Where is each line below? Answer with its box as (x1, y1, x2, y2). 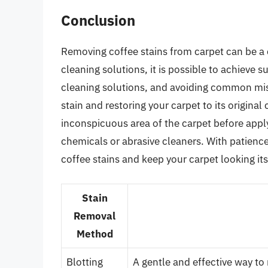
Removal (74, 209, 115, 223)
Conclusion (61, 11, 135, 31)
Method (76, 227, 113, 240)
